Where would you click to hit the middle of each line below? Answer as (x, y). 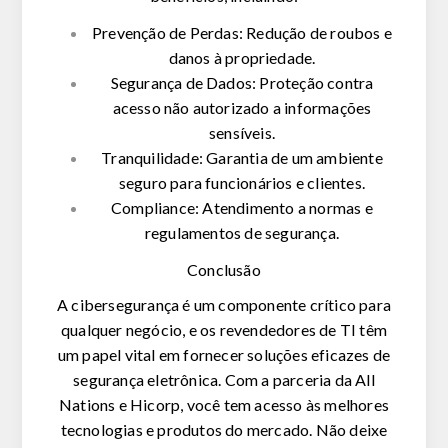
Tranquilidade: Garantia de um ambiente (242, 158)
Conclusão (224, 270)
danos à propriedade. (242, 58)
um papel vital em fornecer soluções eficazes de (224, 355)
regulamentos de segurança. (242, 233)
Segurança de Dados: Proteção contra (242, 83)
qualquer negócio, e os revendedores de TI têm (223, 330)
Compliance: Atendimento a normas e (242, 208)
